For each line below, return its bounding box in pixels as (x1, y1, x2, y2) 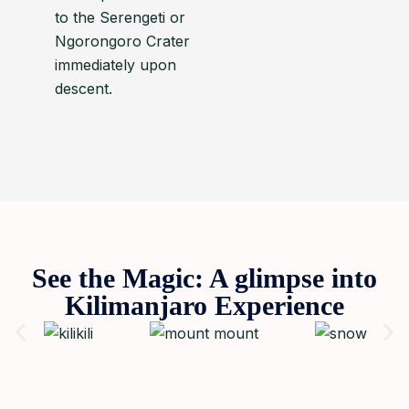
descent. (55, 79, 112, 98)
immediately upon (55, 56, 176, 74)
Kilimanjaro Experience (65, 290, 344, 320)
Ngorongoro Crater (55, 32, 190, 50)
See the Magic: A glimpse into (32, 263, 377, 293)
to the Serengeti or (55, 8, 185, 26)
